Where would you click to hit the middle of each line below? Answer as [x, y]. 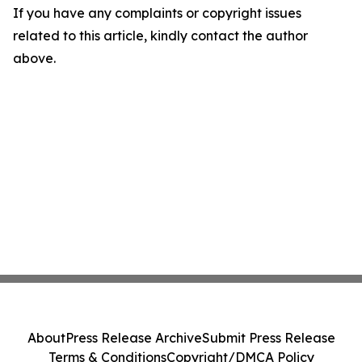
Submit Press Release [268, 338]
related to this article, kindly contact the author [160, 36]
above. [34, 58]
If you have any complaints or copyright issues [157, 13]
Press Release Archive [133, 338]
